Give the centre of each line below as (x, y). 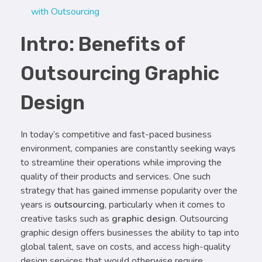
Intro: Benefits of (103, 44)
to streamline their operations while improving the (121, 163)
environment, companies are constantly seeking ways (128, 149)
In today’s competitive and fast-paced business (116, 135)
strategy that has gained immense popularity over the (129, 191)
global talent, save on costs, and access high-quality (125, 247)
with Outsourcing (65, 12)
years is (37, 205)
